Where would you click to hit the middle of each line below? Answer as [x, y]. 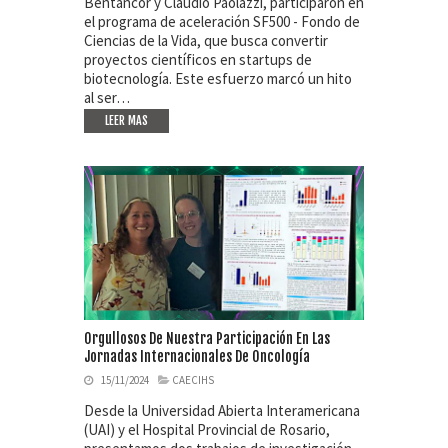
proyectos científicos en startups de [198, 59]
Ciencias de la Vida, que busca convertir [206, 40]
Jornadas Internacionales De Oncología [197, 357]
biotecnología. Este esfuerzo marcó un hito [218, 78]
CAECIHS [193, 380]
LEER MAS [126, 120]
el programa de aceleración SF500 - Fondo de [222, 21]
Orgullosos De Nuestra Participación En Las [207, 339]
